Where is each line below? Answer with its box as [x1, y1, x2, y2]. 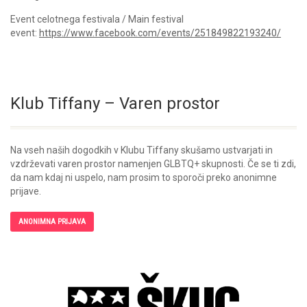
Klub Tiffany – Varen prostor [10, 93, 220, 113]
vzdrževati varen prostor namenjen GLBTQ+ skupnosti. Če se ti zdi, [10, 158, 296, 169]
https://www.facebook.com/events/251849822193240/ [39, 27, 281, 38]
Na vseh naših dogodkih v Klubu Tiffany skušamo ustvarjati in [10, 144, 273, 156]
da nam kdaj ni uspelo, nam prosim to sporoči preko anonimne [10, 171, 277, 183]
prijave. [10, 185, 41, 197]
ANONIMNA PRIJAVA [19, 217, 86, 226]
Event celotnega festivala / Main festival [10, 13, 184, 25]
